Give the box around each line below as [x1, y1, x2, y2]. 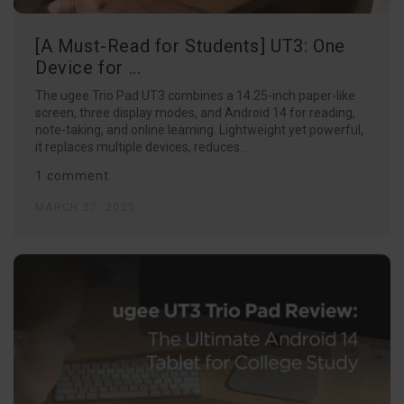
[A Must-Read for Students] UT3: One [35, 34, 346, 57]
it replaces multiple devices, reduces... [35, 139, 248, 154]
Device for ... [35, 56, 142, 78]
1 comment [35, 168, 109, 183]
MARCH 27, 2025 [35, 200, 136, 214]
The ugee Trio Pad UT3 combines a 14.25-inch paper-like [35, 87, 355, 103]
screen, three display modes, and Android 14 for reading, [35, 105, 355, 120]
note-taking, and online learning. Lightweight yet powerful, [35, 122, 363, 137]
